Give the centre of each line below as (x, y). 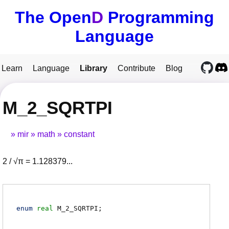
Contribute (136, 68)
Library (94, 68)
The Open (53, 17)
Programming (159, 17)
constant (79, 134)
